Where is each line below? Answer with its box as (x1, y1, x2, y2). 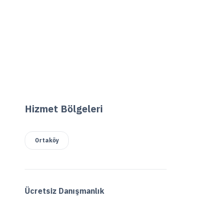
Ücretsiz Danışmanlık (24, 186, 104, 196)
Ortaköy (34, 137, 59, 144)
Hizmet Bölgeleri (24, 102, 103, 115)
